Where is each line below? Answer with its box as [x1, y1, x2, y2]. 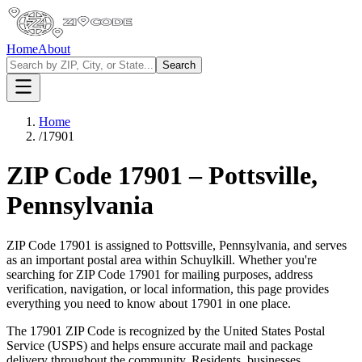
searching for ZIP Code [6, 267, 125, 281]
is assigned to [91, 238, 166, 252]
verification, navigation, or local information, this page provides [6, 281, 329, 296]
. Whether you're [232, 252, 317, 267]
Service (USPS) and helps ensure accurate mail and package [6, 338, 313, 352]
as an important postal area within [6, 252, 177, 267]
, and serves [287, 238, 347, 252]
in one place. [223, 296, 291, 310]
